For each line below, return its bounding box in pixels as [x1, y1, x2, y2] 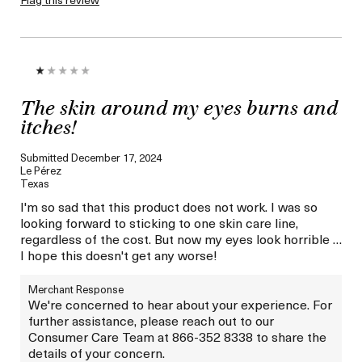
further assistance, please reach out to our [28, 309, 274, 330]
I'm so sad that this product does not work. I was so [20, 196, 318, 216]
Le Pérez [20, 162, 61, 178]
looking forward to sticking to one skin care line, [20, 212, 298, 232]
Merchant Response [28, 280, 124, 297]
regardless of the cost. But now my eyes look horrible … [20, 228, 342, 248]
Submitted [20, 149, 71, 165]
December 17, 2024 [71, 149, 162, 165]
